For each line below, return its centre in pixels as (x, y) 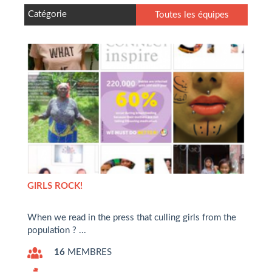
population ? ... (57, 230)
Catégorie (47, 14)
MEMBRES (88, 252)
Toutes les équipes (192, 15)
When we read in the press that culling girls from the (132, 217)
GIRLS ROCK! (55, 186)
